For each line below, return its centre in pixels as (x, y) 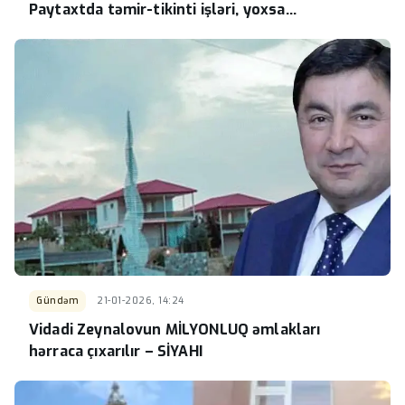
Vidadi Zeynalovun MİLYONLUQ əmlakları (175, 330)
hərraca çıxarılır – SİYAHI (116, 352)
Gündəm (57, 301)
